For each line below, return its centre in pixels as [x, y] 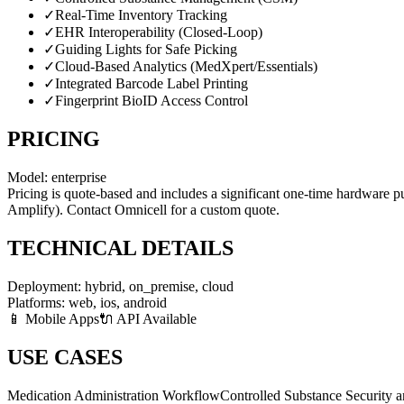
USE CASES [65, 357]
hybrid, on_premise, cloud [159, 287]
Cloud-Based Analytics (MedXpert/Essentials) [186, 67]
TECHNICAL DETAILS [120, 248]
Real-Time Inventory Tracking [141, 15]
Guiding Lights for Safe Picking [146, 50]
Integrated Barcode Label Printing [151, 84]
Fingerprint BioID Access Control [151, 101]
